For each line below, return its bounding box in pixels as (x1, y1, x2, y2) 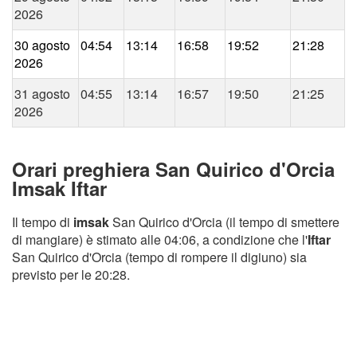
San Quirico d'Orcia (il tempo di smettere (109, 213, 339, 232)
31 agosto (14, 84, 70, 104)
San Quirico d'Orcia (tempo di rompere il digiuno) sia (12, 248, 307, 267)
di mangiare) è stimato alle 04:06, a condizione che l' (12, 230, 308, 249)
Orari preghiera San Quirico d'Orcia (12, 155, 335, 183)
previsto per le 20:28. (12, 265, 130, 284)
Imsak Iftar (12, 175, 107, 202)
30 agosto (14, 36, 70, 55)
